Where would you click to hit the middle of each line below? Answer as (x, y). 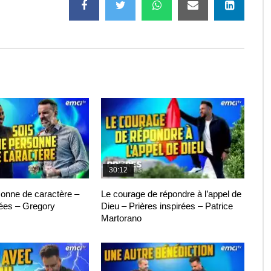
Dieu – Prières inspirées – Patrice (167, 206)
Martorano (122, 218)
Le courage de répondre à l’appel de (171, 194)
